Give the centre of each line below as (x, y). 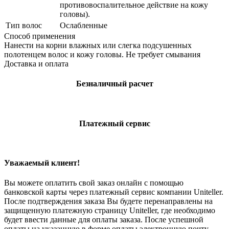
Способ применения (40, 36)
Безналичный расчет (114, 84)
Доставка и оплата (36, 63)
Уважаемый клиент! (42, 163)
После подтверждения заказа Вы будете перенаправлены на (108, 201)
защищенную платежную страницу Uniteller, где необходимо (110, 211)
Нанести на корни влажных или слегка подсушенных (98, 45)
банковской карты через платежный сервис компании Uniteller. (114, 192)
